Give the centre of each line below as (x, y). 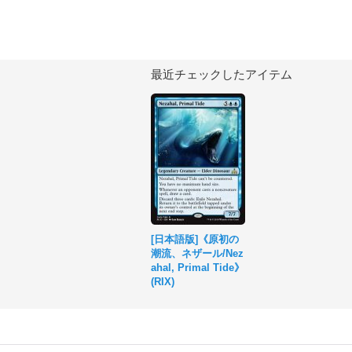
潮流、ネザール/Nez (197, 253)
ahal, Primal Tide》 (198, 268)
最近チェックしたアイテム (222, 74)
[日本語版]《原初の (195, 239)
